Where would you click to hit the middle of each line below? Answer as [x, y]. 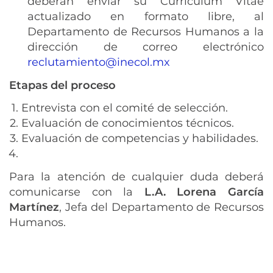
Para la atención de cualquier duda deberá [136, 176]
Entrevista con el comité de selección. [126, 108]
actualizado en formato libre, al [146, 16]
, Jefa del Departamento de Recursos [161, 207]
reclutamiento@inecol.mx [99, 62]
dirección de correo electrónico [146, 47]
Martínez [34, 207]
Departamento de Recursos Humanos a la [146, 32]
